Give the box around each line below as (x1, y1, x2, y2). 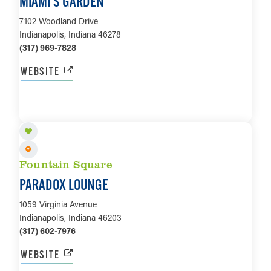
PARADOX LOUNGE (19, 175, 108, 194)
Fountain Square (19, 156, 113, 171)
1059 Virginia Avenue (19, 198, 97, 210)
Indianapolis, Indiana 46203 (19, 211, 122, 223)
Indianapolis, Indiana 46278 (19, 28, 121, 41)
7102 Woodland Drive (19, 15, 98, 27)
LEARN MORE (107, 103, 164, 117)
